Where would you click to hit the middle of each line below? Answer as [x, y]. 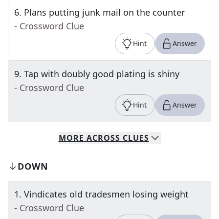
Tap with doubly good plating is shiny [102, 74]
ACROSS [103, 138]
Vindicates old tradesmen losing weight [106, 194]
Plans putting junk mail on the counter [104, 12]
